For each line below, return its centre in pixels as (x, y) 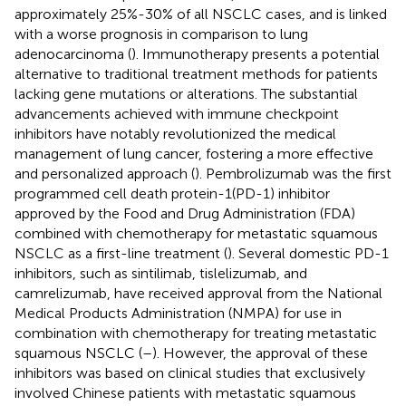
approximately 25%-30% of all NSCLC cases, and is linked (201, 14)
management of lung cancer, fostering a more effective (194, 153)
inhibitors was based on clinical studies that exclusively (190, 372)
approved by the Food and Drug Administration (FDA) (185, 213)
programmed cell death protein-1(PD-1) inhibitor (172, 193)
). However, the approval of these (260, 353)
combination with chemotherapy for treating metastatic (196, 333)
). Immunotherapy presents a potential (256, 53)
